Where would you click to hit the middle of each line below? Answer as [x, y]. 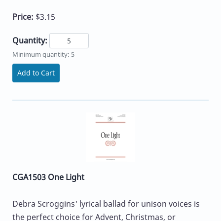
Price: [24, 17]
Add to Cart [36, 73]
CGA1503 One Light [48, 177]
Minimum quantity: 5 [43, 55]
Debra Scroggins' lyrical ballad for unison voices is [106, 204]
